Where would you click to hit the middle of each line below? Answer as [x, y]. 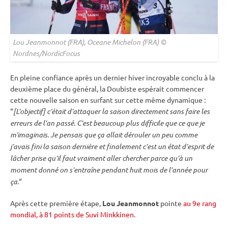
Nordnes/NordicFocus [46, 53]
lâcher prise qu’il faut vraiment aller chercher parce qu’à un [101, 158]
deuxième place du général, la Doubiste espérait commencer [107, 88]
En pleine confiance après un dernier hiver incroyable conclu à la [112, 77]
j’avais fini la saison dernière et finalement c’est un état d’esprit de [112, 146]
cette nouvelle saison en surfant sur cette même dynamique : [108, 99]
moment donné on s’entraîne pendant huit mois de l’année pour [109, 169]
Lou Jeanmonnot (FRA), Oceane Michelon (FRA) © [89, 42]
